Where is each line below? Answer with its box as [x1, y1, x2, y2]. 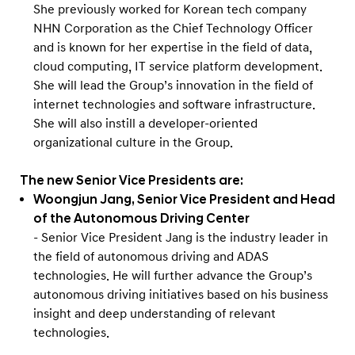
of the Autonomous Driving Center [33, 210, 250, 227]
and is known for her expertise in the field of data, [33, 39, 312, 55]
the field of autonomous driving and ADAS [33, 248, 269, 265]
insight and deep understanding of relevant [33, 305, 276, 322]
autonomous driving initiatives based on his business [33, 286, 328, 303]
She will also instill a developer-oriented [33, 115, 258, 132]
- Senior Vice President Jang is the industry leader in [33, 229, 328, 246]
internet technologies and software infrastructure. [33, 96, 315, 113]
